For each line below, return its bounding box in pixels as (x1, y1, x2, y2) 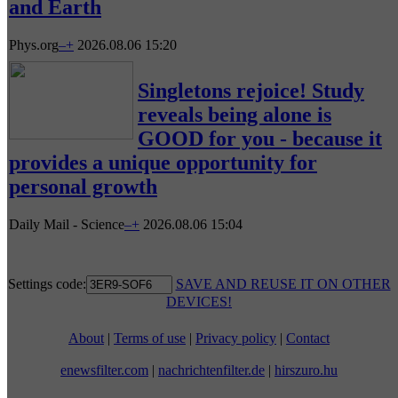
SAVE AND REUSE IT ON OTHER (175, 275, 391, 291)
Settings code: (7, 275, 86, 291)
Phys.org (9, 37, 59, 52)
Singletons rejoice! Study (138, 78, 364, 102)
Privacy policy (195, 330, 276, 346)
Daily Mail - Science (9, 216, 124, 232)
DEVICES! (166, 293, 232, 309)
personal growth (9, 174, 157, 198)
